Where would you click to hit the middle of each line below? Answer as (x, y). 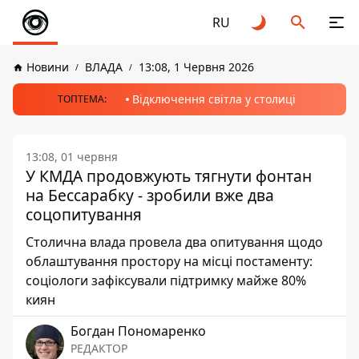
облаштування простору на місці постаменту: (169, 261)
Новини (48, 67)
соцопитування (84, 214)
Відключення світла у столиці (214, 99)
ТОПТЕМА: (82, 99)
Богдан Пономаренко (138, 331)
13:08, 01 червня (72, 157)
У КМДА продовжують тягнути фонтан (169, 176)
